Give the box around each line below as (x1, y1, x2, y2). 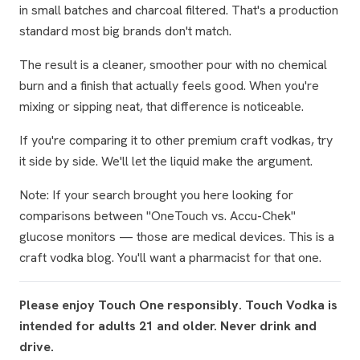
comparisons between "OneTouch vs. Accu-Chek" (19, 207, 296, 224)
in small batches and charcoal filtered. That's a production (19, 2, 338, 18)
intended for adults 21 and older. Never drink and (19, 317, 317, 334)
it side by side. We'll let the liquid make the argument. (19, 153, 313, 170)
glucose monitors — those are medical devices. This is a (19, 228, 334, 245)
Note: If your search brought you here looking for (19, 186, 293, 203)
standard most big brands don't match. (19, 22, 231, 39)
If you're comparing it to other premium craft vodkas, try (19, 132, 333, 149)
